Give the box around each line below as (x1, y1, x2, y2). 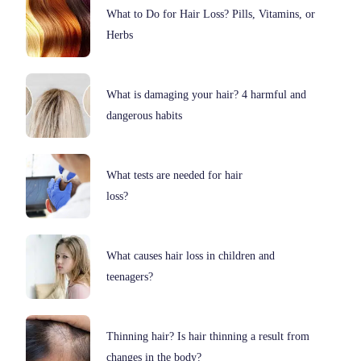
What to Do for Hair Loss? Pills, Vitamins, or (106, 7, 316, 20)
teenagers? (106, 270, 154, 283)
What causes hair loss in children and (106, 249, 276, 262)
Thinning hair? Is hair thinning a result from (106, 330, 310, 342)
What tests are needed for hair (106, 168, 243, 181)
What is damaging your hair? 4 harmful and (106, 88, 307, 101)
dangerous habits (106, 109, 183, 122)
